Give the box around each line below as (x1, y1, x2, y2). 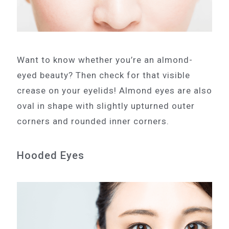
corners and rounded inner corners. (17, 116, 169, 127)
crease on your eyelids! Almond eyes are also (17, 85, 212, 96)
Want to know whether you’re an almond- (17, 55, 193, 65)
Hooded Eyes (17, 149, 84, 162)
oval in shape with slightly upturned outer (17, 101, 195, 111)
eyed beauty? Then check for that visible (17, 70, 190, 81)
